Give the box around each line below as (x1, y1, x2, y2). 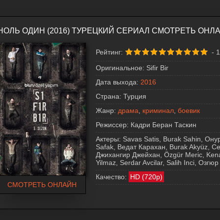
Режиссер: (96, 121, 129, 129)
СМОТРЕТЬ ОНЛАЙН (7, 181, 77, 189)
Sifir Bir (146, 64, 168, 72)
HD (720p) (130, 173, 163, 181)
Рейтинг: (96, 48, 125, 56)
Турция (123, 92, 146, 100)
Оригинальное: (96, 64, 144, 72)
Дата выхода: (96, 78, 138, 86)
